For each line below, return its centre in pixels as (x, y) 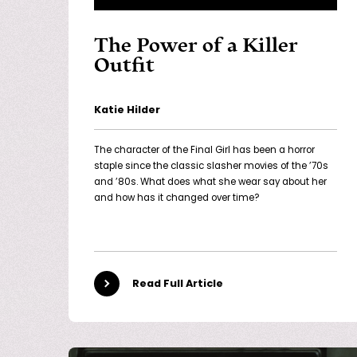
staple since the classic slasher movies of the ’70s (211, 167)
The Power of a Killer (196, 46)
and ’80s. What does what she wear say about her (210, 183)
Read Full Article (178, 284)
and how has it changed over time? (177, 199)
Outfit (124, 66)
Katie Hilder (127, 111)
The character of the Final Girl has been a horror (204, 151)
